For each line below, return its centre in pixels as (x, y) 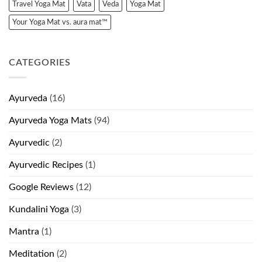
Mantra (24, 231)
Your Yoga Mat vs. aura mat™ (60, 23)
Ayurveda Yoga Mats (50, 120)
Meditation (32, 254)
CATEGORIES (40, 63)
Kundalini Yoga (39, 209)
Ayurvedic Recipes (46, 165)
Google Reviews (41, 187)
